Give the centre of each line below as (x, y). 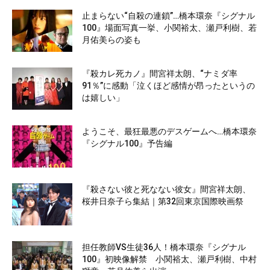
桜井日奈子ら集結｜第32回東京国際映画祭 (163, 201)
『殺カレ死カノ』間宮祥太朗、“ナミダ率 (160, 74)
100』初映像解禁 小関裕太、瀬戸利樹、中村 (169, 259)
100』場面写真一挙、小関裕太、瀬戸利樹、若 (169, 28)
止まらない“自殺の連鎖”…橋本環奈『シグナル (168, 16)
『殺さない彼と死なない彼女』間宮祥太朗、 (166, 189)
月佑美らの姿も (111, 40)
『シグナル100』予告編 (127, 143)
